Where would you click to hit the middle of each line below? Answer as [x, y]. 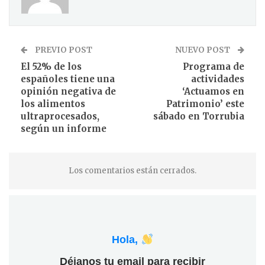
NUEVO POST [203, 50]
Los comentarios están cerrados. [132, 171]
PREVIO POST [63, 50]
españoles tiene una [68, 79]
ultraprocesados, [60, 117]
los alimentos [53, 104]
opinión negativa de [68, 92]
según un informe [64, 129]
